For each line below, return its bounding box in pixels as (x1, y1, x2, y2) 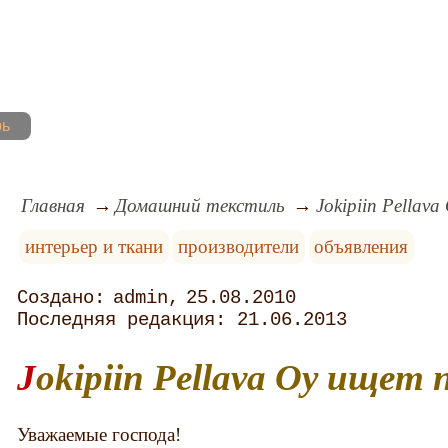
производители (178, 235, 300, 257)
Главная (20, 194, 85, 216)
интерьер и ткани (24, 235, 163, 257)
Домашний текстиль (115, 194, 286, 216)
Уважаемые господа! (17, 423, 182, 445)
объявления (314, 235, 409, 257)
